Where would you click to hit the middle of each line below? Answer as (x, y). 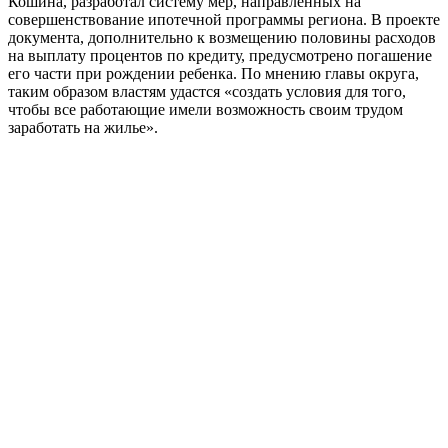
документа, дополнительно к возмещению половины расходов (222, 38)
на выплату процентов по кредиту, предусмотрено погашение (220, 56)
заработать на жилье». (83, 128)
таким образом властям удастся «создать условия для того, (207, 92)
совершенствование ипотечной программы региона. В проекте (224, 20)
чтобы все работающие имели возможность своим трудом (205, 110)
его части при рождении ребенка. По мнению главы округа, (213, 74)
